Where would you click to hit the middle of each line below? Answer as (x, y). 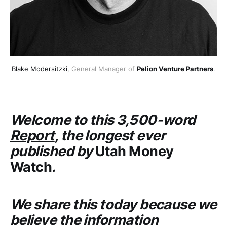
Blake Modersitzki (40, 69)
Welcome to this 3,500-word (103, 120)
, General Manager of (102, 69)
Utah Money (134, 151)
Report (32, 135)
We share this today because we (113, 205)
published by (53, 151)
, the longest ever (110, 135)
